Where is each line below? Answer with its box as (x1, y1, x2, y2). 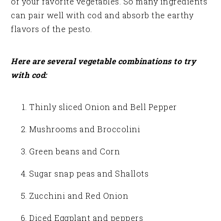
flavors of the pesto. (11, 24, 92, 35)
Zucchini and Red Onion (29, 190, 129, 201)
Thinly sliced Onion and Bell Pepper (29, 102, 177, 112)
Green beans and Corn (29, 146, 120, 157)
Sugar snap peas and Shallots (29, 168, 149, 179)
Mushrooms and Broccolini (29, 124, 141, 135)
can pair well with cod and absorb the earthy (11, 10, 194, 21)
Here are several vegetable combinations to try (11, 56, 196, 67)
